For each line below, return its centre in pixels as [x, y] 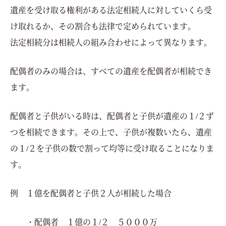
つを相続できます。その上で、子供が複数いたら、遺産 [111, 132]
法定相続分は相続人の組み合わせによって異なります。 [111, 42]
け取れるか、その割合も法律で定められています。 [103, 26]
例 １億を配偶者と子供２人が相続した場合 [91, 193]
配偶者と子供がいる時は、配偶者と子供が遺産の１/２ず [112, 116]
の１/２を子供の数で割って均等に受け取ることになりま [112, 148]
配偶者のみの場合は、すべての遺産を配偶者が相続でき [111, 71]
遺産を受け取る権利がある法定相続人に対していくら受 [111, 10]
